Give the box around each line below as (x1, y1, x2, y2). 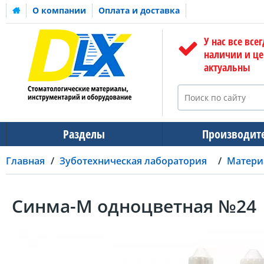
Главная (6, 154, 45, 167)
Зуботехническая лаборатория (60, 154, 207, 167)
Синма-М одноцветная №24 (12, 193, 256, 218)
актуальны (203, 60, 250, 74)
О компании (32, 5, 86, 16)
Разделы (63, 126, 105, 142)
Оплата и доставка (98, 5, 180, 16)
